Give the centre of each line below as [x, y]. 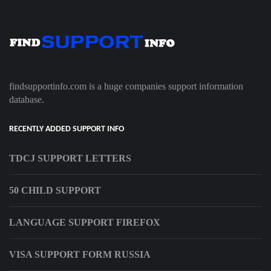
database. [27, 100]
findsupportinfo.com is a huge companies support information [126, 87]
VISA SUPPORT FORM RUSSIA [80, 255]
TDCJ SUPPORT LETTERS [70, 158]
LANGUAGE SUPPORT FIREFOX [85, 223]
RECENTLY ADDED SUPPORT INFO [67, 129]
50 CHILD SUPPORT [55, 191]
